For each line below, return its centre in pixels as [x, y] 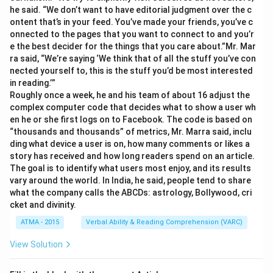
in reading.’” [33, 83]
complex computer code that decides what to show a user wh [133, 107]
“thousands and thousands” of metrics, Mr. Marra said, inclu [131, 132]
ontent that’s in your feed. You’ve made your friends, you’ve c [131, 22]
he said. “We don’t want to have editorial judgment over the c [131, 10]
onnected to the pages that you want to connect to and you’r [132, 34]
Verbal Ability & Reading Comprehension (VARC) [164, 222]
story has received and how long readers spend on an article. [132, 156]
